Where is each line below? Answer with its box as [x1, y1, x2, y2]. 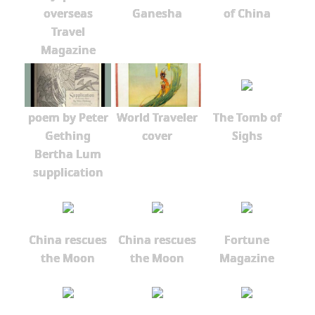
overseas [43, 6, 93, 22]
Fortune [224, 231, 270, 247]
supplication [32, 164, 103, 180]
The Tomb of [212, 109, 281, 125]
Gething [45, 127, 91, 143]
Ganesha [132, 6, 183, 22]
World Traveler [117, 109, 198, 125]
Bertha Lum [34, 146, 102, 162]
